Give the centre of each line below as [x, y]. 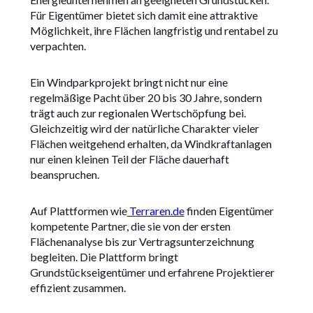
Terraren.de [155, 211]
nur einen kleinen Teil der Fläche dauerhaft [129, 159]
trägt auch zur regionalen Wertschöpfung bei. [138, 113]
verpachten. [58, 46]
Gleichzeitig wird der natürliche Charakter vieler [144, 129]
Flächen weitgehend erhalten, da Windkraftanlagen [151, 144]
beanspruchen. [64, 175]
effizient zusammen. [78, 288]
